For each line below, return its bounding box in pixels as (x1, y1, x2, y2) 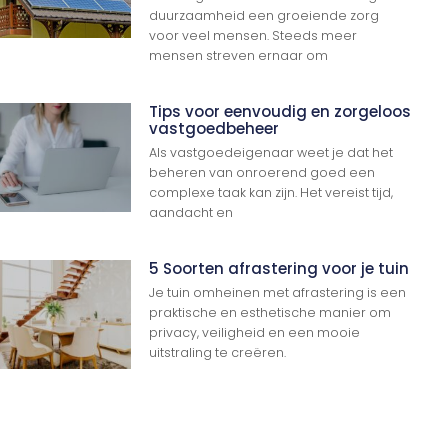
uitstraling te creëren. (149, 343, 287, 361)
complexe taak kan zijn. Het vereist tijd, (149, 183, 394, 201)
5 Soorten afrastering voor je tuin (149, 257, 410, 279)
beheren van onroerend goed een (149, 163, 376, 181)
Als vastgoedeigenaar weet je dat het (149, 143, 394, 161)
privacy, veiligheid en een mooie (149, 323, 361, 341)
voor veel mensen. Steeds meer (149, 26, 358, 44)
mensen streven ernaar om (149, 46, 329, 64)
